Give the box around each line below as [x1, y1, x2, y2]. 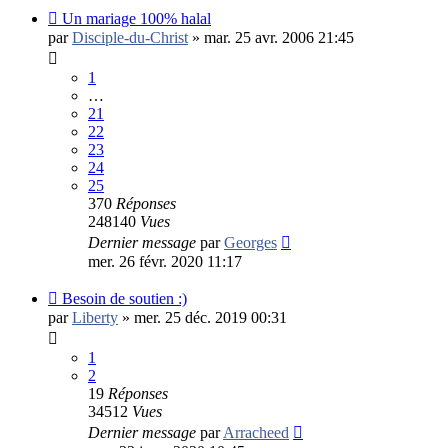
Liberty [72, 308, 118, 326]
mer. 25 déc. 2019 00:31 [134, 308, 287, 326]
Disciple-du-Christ [72, 28, 188, 46]
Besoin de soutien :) [62, 289, 187, 307]
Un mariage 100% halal [62, 9, 211, 27]
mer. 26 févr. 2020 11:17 [88, 252, 242, 270]
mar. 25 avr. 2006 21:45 [204, 28, 354, 46]
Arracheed [223, 423, 289, 441]
